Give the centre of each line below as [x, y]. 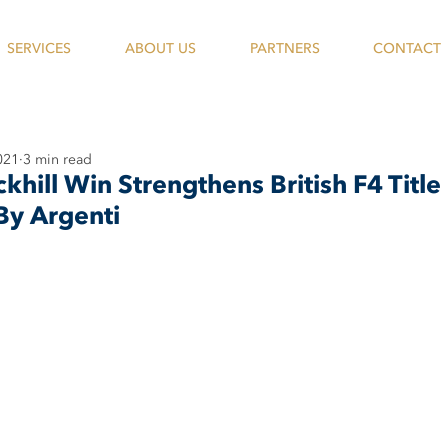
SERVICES [39, 48]
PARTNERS [284, 48]
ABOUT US [160, 48]
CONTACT [406, 48]
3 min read [57, 159]
